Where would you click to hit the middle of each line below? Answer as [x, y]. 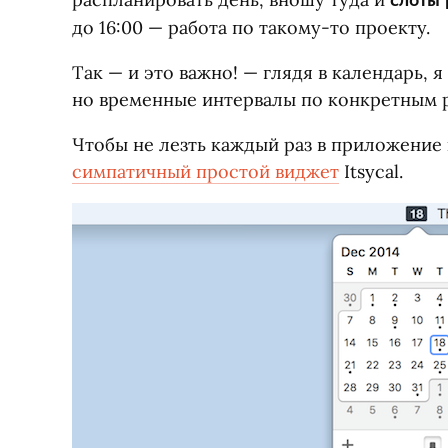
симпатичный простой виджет [205, 171]
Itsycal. [371, 171]
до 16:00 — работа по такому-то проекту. [251, 27]
